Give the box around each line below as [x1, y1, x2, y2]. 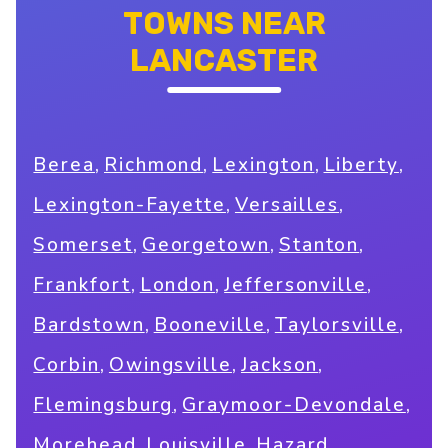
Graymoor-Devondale [182, 392, 406, 419]
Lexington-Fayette [33, 192, 226, 219]
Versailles [234, 192, 340, 219]
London [139, 272, 216, 299]
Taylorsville [274, 312, 399, 339]
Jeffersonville [224, 272, 367, 299]
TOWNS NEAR [122, 4, 326, 42]
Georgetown [141, 232, 270, 259]
